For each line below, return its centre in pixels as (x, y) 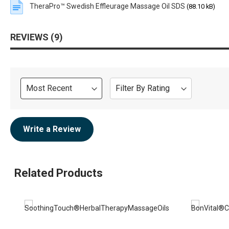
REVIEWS (30, 37)
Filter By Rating (143, 88)
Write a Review (52, 129)
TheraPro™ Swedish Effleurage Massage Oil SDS (107, 6)
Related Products (59, 173)
